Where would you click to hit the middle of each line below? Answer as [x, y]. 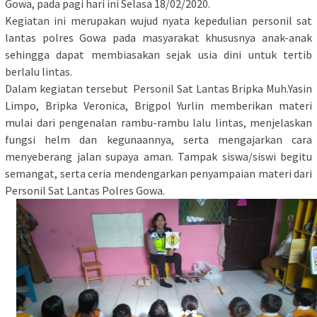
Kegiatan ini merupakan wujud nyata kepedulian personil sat [158, 21]
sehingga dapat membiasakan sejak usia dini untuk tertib [158, 55]
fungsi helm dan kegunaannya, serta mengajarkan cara [158, 140]
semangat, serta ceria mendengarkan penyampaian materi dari [158, 174]
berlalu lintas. [39, 72]
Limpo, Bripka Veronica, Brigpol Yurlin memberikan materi [158, 106]
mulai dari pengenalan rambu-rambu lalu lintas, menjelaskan [158, 123]
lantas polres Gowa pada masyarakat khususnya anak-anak [158, 38]
